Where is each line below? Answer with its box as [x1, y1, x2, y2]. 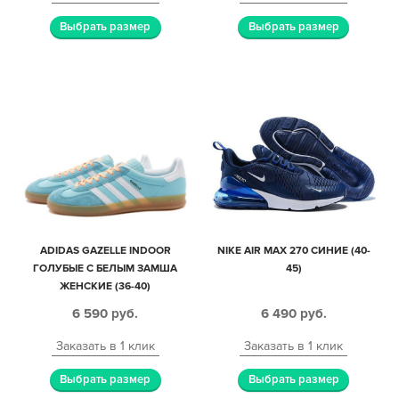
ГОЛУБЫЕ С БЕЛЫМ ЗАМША [33, 262, 178, 276]
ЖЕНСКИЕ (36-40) [60, 280, 151, 294]
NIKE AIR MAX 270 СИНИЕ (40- [216, 244, 370, 258]
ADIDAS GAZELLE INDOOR [39, 244, 171, 258]
